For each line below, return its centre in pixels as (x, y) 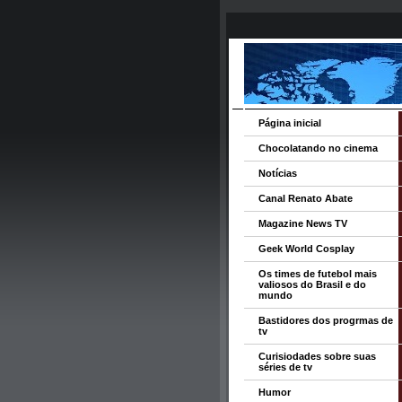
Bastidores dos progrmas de (326, 320)
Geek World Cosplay (306, 249)
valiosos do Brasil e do (312, 284)
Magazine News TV (303, 223)
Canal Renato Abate (306, 198)
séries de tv (285, 367)
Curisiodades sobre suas (317, 356)
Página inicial (290, 123)
